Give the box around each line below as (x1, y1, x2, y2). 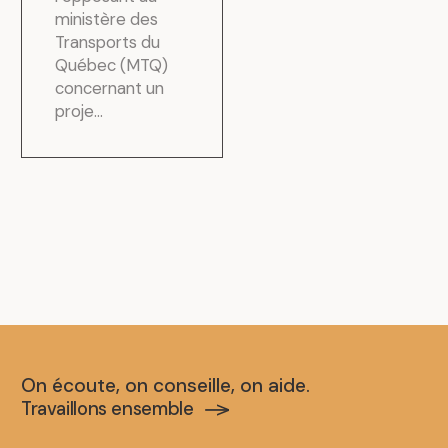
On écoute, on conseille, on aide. (20, 373, 310, 399)
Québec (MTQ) (55, 54, 169, 77)
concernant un (55, 77, 165, 100)
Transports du (55, 31, 161, 54)
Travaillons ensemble (20, 397, 194, 422)
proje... (55, 100, 104, 123)
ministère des (55, 8, 159, 31)
